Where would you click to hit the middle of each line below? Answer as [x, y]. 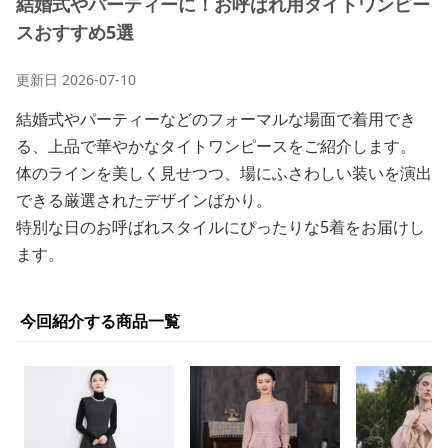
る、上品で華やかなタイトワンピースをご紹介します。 [216, 146]
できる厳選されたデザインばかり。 [144, 200]
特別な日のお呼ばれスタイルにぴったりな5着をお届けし [220, 227]
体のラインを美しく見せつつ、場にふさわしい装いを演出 [224, 173]
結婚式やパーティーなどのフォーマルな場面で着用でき [216, 119]
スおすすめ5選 [75, 32]
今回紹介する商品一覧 [100, 321]
